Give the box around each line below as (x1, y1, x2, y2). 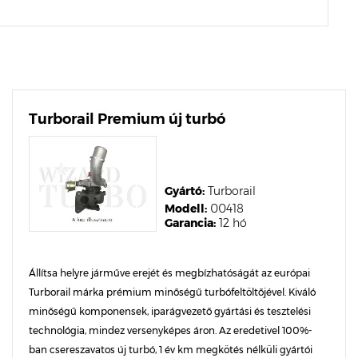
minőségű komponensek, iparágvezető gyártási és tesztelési (29, 305, 311, 317)
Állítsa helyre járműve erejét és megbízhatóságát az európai (29, 267, 310, 279)
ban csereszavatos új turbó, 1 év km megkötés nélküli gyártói (29, 344, 312, 356)
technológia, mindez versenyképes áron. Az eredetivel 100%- (29, 324, 312, 336)
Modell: (165, 201, 207, 216)
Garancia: (165, 216, 216, 230)
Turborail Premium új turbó (29, 110, 225, 128)
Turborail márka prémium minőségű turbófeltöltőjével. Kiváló (29, 286, 316, 298)
